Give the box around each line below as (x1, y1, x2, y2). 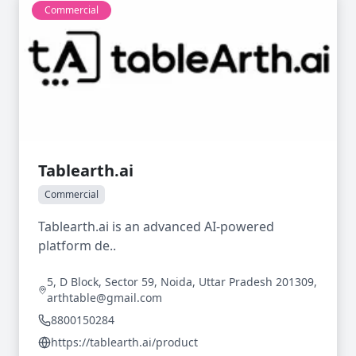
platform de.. (38, 237, 116, 254)
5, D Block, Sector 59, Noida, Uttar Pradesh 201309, (47, 274, 318, 289)
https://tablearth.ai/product (51, 335, 198, 350)
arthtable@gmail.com (47, 290, 163, 305)
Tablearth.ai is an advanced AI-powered (38, 218, 274, 235)
